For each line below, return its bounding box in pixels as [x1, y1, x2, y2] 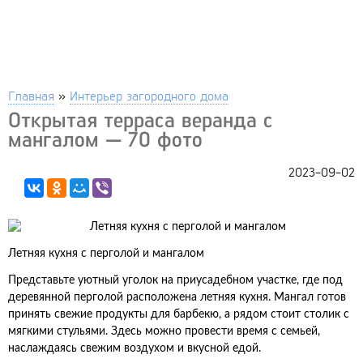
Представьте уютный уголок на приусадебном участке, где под [8, 275, 343, 286]
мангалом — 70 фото [8, 126, 203, 152]
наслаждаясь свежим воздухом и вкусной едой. [8, 343, 261, 354]
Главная [8, 87, 54, 104]
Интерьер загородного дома [70, 87, 228, 104]
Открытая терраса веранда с [8, 107, 273, 132]
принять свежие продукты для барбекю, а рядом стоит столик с [8, 309, 349, 320]
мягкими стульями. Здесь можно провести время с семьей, [8, 326, 320, 337]
